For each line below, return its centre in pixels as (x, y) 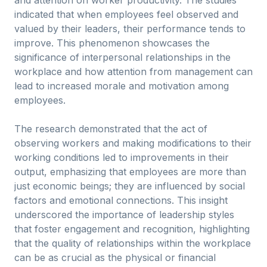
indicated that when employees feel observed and (126, 14)
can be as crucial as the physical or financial (115, 257)
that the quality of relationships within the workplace (133, 243)
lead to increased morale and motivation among (122, 86)
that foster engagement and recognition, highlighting (132, 229)
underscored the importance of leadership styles (124, 215)
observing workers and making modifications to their (133, 143)
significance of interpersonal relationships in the (122, 57)
